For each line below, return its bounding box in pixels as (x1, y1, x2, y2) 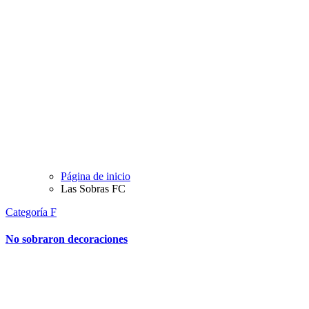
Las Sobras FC (61, 183, 126, 195)
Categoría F (6, 206, 57, 219)
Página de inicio (61, 170, 130, 183)
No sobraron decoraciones (6, 233, 128, 246)
